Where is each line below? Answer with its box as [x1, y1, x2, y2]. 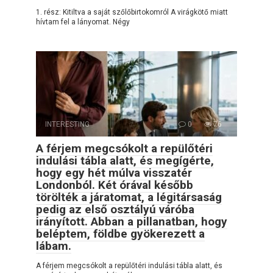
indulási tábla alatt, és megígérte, [36, 153, 214, 168]
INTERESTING [45, 119, 90, 129]
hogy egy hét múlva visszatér [36, 165, 192, 180]
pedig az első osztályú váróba [36, 202, 194, 216]
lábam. [36, 238, 71, 253]
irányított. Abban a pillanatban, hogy [36, 214, 227, 229]
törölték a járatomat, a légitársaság [36, 190, 222, 204]
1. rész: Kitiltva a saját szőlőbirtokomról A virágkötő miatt [36, 7, 228, 16]
